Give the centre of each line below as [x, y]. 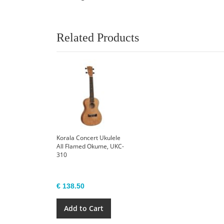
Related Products [98, 37]
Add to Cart [84, 208]
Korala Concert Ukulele [89, 137]
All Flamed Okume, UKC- [90, 146]
